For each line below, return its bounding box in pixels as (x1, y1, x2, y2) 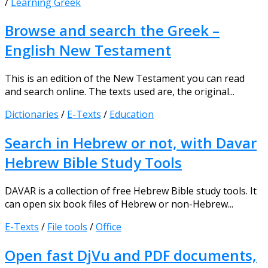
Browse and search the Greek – (5, 20, 220, 41)
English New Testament (5, 40, 171, 60)
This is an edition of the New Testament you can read (5, 72, 245, 86)
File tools (47, 220, 87, 234)
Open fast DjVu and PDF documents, (5, 245, 257, 266)
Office (96, 220, 121, 234)
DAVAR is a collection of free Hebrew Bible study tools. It (5, 184, 257, 198)
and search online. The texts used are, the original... (5, 85, 234, 99)
